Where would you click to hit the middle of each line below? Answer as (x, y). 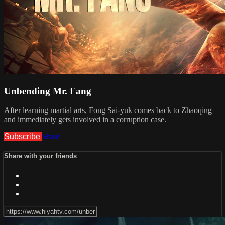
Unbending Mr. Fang (48, 91)
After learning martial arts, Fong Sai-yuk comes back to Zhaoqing (108, 110)
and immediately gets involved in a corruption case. (85, 120)
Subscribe (23, 137)
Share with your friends (40, 156)
